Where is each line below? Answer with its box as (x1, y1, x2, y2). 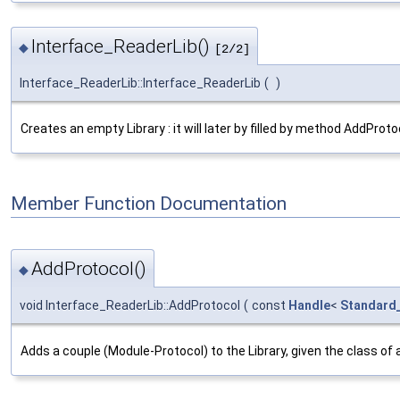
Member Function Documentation (11, 193, 287, 215)
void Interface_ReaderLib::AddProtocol (20, 297, 240, 312)
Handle (288, 297, 330, 312)
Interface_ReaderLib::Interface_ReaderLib (20, 76, 261, 91)
